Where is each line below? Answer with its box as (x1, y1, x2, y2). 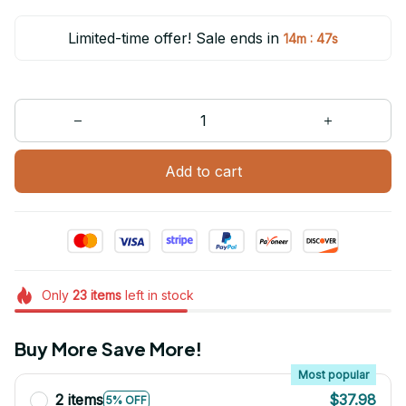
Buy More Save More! (14, 337, 202, 361)
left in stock (121, 287, 194, 304)
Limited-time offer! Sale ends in (68, 29, 279, 48)
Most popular (298, 368, 369, 382)
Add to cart (164, 161, 242, 180)
